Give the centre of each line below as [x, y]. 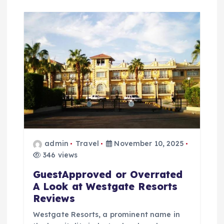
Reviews [54, 198]
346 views [59, 155]
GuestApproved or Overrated [108, 174]
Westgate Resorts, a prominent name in [106, 214]
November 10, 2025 [148, 144]
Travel [87, 144]
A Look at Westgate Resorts [105, 186]
